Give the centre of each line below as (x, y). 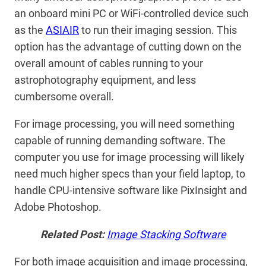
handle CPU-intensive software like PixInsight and (131, 190)
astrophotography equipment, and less (105, 80)
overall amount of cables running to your (109, 63)
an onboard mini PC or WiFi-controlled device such (132, 13)
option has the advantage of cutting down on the (128, 47)
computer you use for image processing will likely (129, 157)
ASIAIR (62, 30)
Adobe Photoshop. (58, 207)
